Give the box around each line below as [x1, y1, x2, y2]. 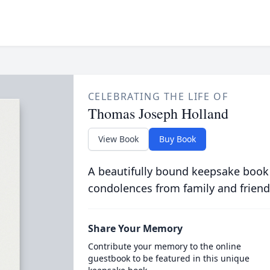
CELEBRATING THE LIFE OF [87, 90, 228, 103]
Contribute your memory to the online [87, 240, 241, 252]
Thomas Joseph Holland [87, 104, 228, 123]
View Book [98, 133, 139, 145]
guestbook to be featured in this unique [87, 253, 250, 264]
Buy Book [159, 133, 196, 145]
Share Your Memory [87, 222, 183, 235]
